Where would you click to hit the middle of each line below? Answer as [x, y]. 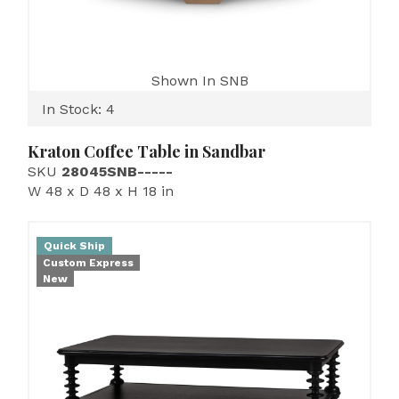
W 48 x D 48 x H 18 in [101, 191]
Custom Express [88, 263]
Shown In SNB [199, 81]
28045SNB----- [117, 171]
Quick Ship [74, 246]
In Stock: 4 [78, 109]
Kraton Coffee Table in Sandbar [147, 151]
